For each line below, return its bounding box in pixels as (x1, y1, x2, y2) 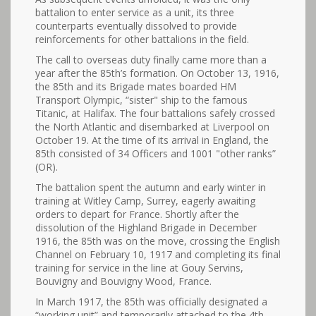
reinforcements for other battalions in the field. (35, 32, 249, 46)
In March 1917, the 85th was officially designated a (35, 295, 267, 308)
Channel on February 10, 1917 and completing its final (35, 248, 281, 261)
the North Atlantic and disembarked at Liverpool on (35, 120, 269, 133)
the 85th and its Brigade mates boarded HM (35, 80, 236, 93)
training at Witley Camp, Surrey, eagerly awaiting (35, 194, 255, 207)
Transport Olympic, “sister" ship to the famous (35, 93, 248, 107)
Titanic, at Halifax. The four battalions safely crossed (35, 107, 275, 120)
